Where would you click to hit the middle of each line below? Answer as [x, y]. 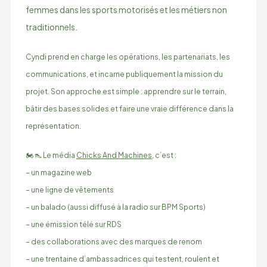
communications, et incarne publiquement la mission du [124, 74]
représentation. [53, 125]
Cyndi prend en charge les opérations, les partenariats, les [128, 56]
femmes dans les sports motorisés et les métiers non [126, 10]
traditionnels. [51, 27]
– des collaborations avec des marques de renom [114, 241]
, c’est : [164, 155]
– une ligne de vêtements [69, 189]
